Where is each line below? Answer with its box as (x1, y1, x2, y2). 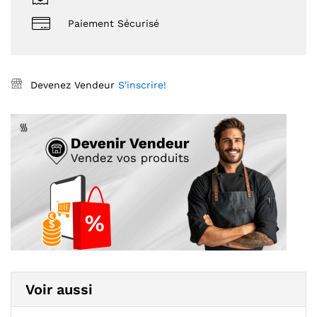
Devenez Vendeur (30, 79, 118, 91)
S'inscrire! (118, 79, 166, 91)
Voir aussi (25, 281, 93, 299)
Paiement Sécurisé (68, 17, 159, 29)
